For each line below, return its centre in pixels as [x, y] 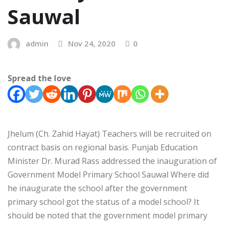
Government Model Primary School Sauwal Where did [108, 174]
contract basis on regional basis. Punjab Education [103, 147]
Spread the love [39, 78]
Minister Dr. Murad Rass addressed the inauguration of [112, 161]
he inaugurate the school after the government [97, 188]
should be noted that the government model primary [107, 215]
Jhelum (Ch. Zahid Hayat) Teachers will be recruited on [109, 133]
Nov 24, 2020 [92, 44]
